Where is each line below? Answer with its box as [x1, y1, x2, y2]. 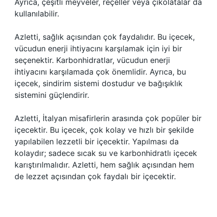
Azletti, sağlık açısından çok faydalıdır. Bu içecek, [15, 32, 195, 42]
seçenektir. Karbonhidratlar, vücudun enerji [15, 55, 170, 65]
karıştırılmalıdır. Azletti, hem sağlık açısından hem [15, 160, 194, 170]
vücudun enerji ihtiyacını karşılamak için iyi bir [15, 44, 182, 53]
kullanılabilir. [15, 9, 59, 18]
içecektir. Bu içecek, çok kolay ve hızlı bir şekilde [15, 125, 194, 135]
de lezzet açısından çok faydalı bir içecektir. [15, 171, 176, 181]
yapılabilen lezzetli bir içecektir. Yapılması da [15, 137, 179, 146]
